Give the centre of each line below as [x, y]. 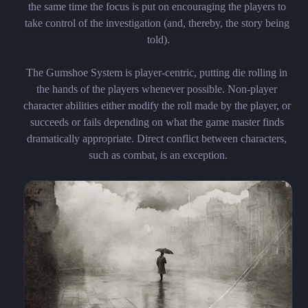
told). [158, 40]
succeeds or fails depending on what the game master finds [157, 122]
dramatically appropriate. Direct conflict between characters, [157, 139]
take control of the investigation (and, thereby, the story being [157, 23]
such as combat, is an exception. [158, 155]
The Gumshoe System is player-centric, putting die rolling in [157, 73]
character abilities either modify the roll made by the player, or [157, 106]
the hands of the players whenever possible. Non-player [157, 89]
